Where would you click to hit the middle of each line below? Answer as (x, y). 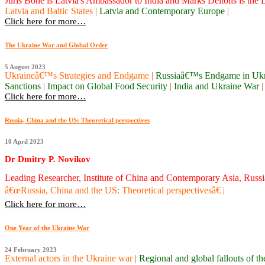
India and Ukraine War (218, 86)
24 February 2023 (31, 250)
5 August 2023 (25, 67)
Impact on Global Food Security (109, 86)
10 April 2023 (24, 142)
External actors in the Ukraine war (70, 258)
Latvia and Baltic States (50, 11)
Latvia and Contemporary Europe (163, 11)
